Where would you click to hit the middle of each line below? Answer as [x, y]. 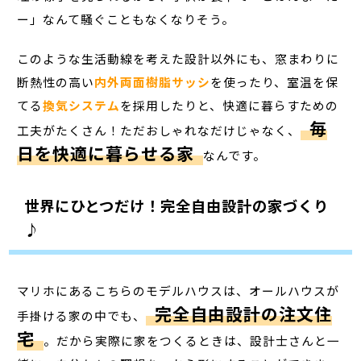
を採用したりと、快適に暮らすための [230, 106]
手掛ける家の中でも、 [82, 315]
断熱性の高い [56, 82]
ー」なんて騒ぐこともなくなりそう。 [126, 19]
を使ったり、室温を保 [275, 82]
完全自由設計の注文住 [243, 313]
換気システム [82, 106]
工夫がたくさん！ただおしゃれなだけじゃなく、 [159, 131]
